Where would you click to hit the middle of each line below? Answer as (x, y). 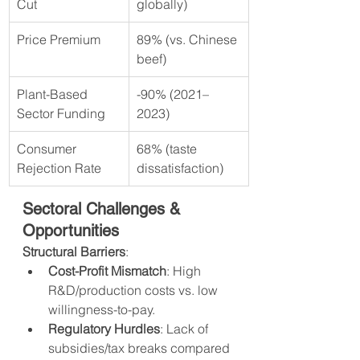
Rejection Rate (59, 168)
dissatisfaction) (180, 168)
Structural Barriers (74, 252)
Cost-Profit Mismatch (107, 271)
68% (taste (168, 149)
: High (185, 271)
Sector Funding (61, 114)
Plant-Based (54, 94)
